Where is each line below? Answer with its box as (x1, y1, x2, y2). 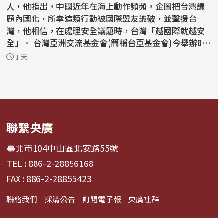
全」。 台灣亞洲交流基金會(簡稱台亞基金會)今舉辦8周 (6, 36, 34, 49)
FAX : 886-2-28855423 (6, 172, 92, 185)
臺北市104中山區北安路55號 (6, 142, 119, 155)
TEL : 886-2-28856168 (6, 157, 94, 170)
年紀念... (6, 49, 39, 61)
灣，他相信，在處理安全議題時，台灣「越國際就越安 (6, 24, 205, 37)
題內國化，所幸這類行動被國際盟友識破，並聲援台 (6, 12, 197, 25)
